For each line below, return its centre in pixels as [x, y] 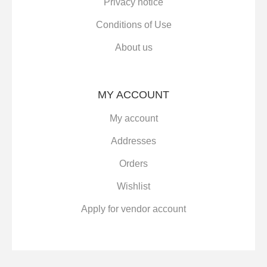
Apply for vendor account [133, 209]
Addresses [133, 141]
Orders [133, 164]
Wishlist [133, 187]
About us [133, 48]
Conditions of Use [133, 25]
